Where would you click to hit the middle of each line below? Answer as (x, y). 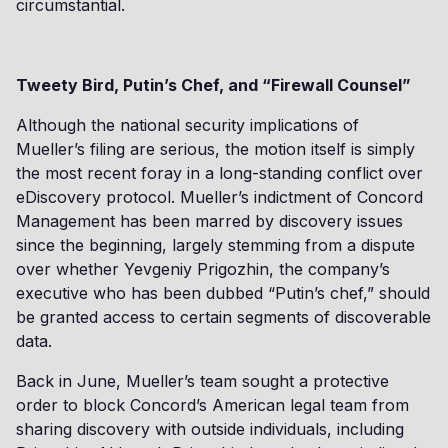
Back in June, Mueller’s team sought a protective (202, 381)
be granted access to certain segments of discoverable (223, 317)
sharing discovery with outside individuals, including (210, 429)
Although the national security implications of (187, 125)
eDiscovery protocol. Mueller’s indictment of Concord (219, 197)
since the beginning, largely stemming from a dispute (215, 245)
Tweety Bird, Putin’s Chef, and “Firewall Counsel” (213, 85)
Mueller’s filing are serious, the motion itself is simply (215, 149)
